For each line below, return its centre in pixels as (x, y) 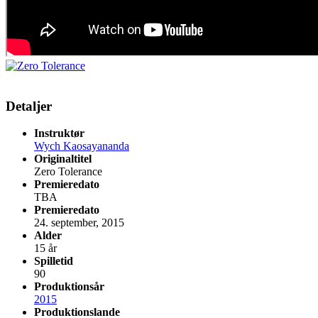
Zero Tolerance (68, 172)
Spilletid (54, 261)
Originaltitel (63, 159)
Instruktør (59, 133)
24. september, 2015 (79, 223)
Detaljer (29, 106)
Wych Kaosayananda (82, 146)
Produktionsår (69, 287)
